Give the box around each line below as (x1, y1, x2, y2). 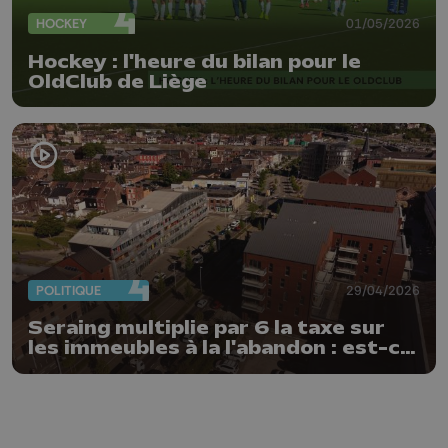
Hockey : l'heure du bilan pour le (28, 50, 361, 73)
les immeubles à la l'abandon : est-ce (28, 337, 413, 360)
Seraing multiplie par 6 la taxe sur (28, 317, 385, 340)
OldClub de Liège (28, 70, 207, 93)
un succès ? (28, 357, 151, 380)
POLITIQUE (36, 281, 101, 299)
